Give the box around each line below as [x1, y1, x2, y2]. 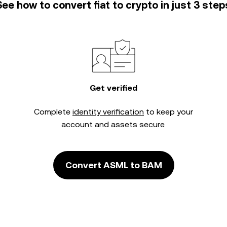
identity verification [72, 107, 144, 117]
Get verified [90, 83, 137, 93]
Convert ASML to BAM [65, 160, 162, 170]
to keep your [144, 107, 193, 117]
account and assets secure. [61, 120, 166, 129]
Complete [34, 107, 72, 117]
